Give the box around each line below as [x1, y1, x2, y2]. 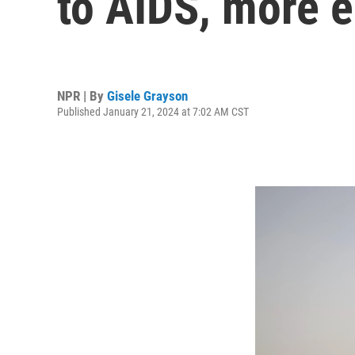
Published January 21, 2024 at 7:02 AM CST [57, 105, 249, 118]
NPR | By [57, 87, 107, 104]
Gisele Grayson [107, 87, 188, 104]
